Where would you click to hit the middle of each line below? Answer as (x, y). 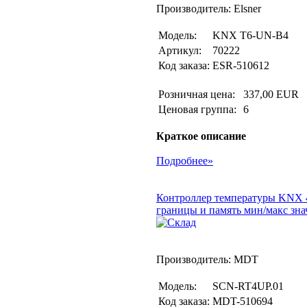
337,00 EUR (271, 94)
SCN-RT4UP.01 (248, 286)
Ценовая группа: (199, 109)
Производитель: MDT (207, 259)
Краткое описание (201, 136)
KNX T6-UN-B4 (250, 35)
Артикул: (180, 50)
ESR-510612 (241, 65)
